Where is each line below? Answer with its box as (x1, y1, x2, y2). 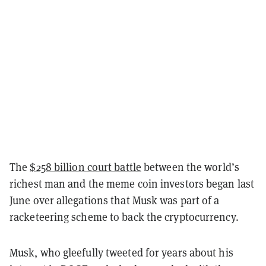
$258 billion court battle (30, 160, 141, 174)
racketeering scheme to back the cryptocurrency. (9, 210, 241, 224)
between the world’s (141, 160, 239, 174)
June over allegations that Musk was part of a (9, 193, 220, 207)
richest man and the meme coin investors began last (9, 176, 255, 191)
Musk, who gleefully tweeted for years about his (9, 245, 233, 259)
